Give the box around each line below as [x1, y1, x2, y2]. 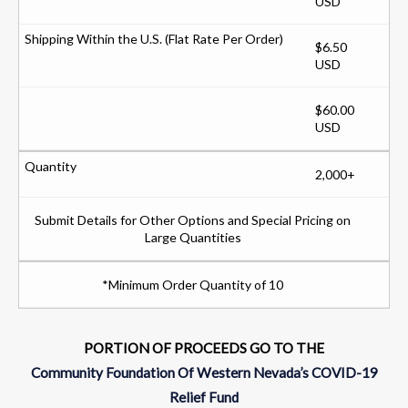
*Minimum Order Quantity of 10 [102, 276, 283, 292]
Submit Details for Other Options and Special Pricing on [35, 211, 351, 228]
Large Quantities [144, 229, 241, 245]
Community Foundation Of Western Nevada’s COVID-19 [30, 363, 378, 381]
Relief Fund [169, 388, 239, 405]
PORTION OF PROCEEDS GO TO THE [84, 339, 324, 356]
